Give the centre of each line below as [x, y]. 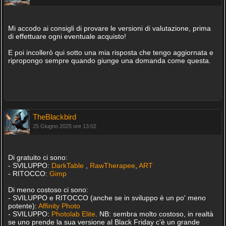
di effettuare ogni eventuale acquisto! [67, 36]
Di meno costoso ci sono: [48, 190]
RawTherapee [112, 165]
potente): [23, 206]
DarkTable [68, 165]
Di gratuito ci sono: [38, 157]
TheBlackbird [54, 117]
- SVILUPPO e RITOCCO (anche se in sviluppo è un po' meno [107, 198]
